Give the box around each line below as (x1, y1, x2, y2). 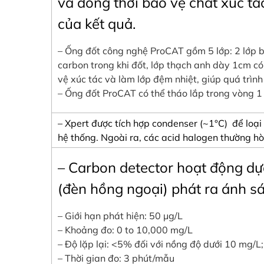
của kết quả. (58, 15, 136, 33)
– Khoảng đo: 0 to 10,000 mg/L (58, 224, 193, 236)
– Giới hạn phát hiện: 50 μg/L (58, 210, 183, 222)
